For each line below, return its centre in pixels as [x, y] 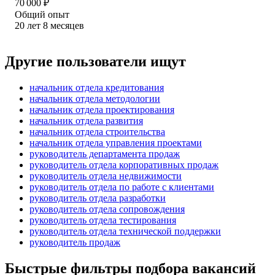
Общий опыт [42, 14]
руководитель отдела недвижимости [106, 176]
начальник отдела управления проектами [116, 142]
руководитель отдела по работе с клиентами [122, 187]
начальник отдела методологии [95, 98]
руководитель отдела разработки [98, 198]
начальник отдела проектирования [102, 109]
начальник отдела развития [86, 120]
